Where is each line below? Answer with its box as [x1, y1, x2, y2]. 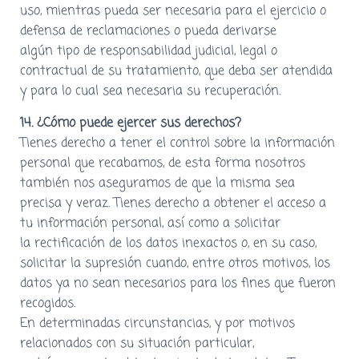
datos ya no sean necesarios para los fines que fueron [20, 273, 336, 293]
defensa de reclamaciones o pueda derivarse [20, 21, 276, 41]
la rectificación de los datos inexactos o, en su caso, [20, 233, 317, 253]
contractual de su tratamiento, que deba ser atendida [20, 61, 333, 81]
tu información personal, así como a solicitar [20, 213, 280, 233]
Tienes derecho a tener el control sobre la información [20, 133, 335, 153]
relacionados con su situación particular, [20, 333, 254, 353]
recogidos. [20, 293, 75, 313]
